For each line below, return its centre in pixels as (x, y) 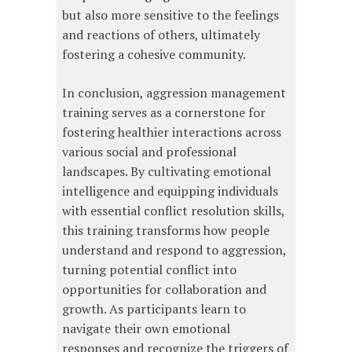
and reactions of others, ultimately (161, 34)
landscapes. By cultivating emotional (167, 171)
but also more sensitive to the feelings (170, 15)
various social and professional (149, 151)
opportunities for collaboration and (164, 289)
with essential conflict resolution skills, (173, 210)
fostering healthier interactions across (172, 132)
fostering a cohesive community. (154, 54)
